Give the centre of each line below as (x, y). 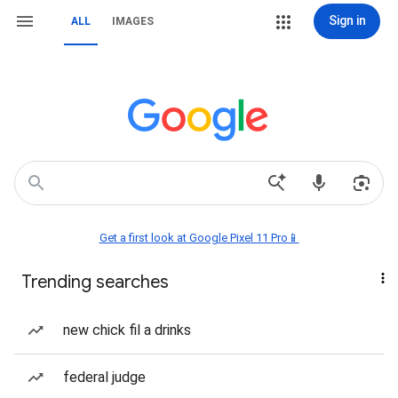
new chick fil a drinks (127, 330)
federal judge (104, 377)
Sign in (347, 20)
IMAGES (133, 21)
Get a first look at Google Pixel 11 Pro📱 (199, 238)
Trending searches (95, 282)
